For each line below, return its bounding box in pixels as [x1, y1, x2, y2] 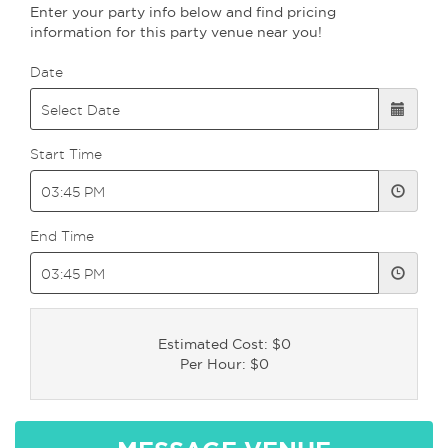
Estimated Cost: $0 [157, 336, 291, 352]
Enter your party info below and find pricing [30, 4, 336, 20]
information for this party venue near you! [30, 24, 322, 40]
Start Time [30, 146, 102, 162]
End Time [30, 228, 94, 244]
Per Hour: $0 [179, 356, 269, 372]
